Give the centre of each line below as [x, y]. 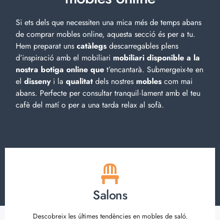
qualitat [79, 81]
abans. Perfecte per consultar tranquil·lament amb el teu [108, 93]
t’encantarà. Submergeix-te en [154, 69]
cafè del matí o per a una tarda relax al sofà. [90, 105]
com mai [177, 81]
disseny [37, 81]
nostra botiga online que [60, 69]
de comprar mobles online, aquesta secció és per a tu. [106, 34]
